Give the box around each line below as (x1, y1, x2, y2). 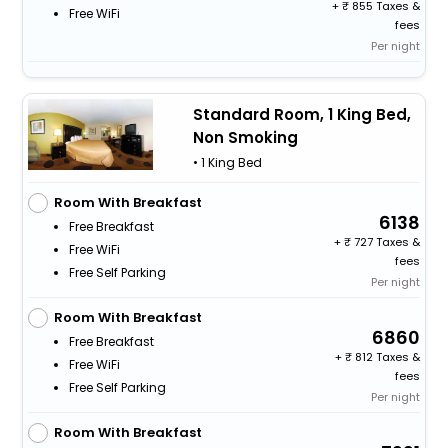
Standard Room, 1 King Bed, (192, 104, 411, 126)
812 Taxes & (352, 348, 421, 365)
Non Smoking (192, 127, 298, 149)
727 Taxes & (351, 233, 421, 250)
